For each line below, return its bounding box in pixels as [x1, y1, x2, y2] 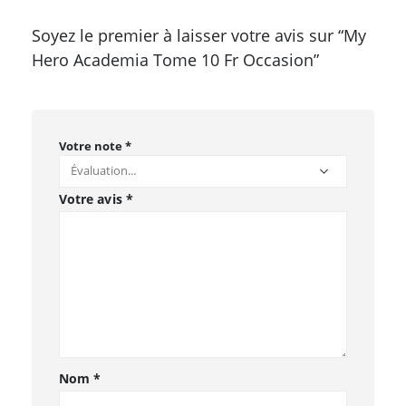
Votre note [59, 138, 125, 155]
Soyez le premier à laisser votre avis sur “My [32, 24, 366, 47]
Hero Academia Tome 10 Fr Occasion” [32, 49, 319, 72]
